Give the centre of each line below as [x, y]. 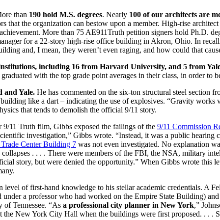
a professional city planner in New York [128, 205]
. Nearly [116, 14]
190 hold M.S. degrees [66, 14]
